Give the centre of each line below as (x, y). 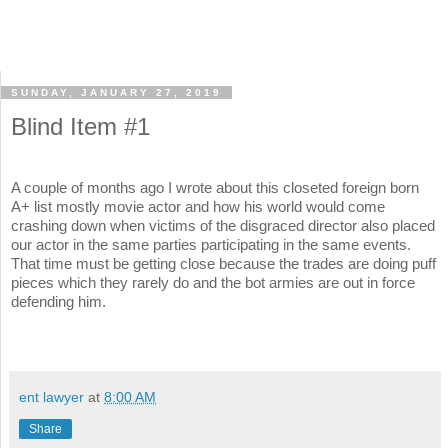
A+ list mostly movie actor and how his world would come (198, 207)
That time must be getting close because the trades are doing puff (223, 264)
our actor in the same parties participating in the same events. (211, 245)
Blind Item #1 (80, 127)
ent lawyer (51, 397)
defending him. (60, 302)
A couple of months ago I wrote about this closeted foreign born (215, 188)
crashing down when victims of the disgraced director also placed (223, 226)
